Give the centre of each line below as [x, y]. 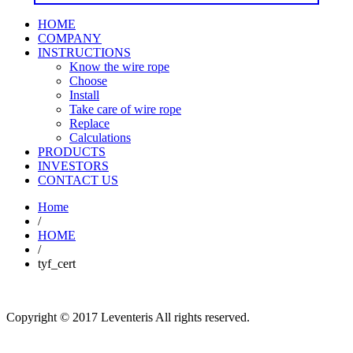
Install [84, 95]
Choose [88, 81]
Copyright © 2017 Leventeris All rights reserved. [128, 317]
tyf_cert [57, 264]
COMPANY [70, 38]
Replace [89, 123]
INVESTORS [73, 166]
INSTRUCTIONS [84, 52]
